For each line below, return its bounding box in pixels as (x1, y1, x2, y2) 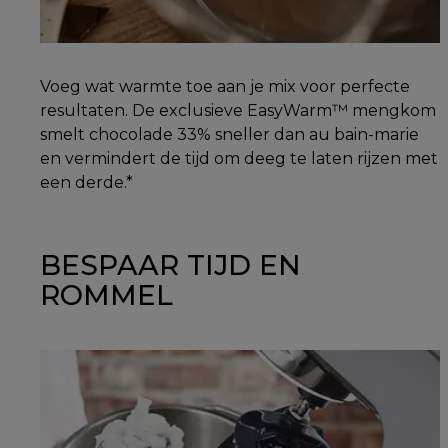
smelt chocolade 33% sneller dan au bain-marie (40, 124, 419, 144)
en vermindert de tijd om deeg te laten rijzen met (40, 148, 438, 168)
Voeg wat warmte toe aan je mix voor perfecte (40, 76, 410, 96)
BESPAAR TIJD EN (40, 248, 301, 283)
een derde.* (40, 172, 133, 192)
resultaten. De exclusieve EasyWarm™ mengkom (40, 100, 436, 120)
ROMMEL (40, 278, 173, 313)
